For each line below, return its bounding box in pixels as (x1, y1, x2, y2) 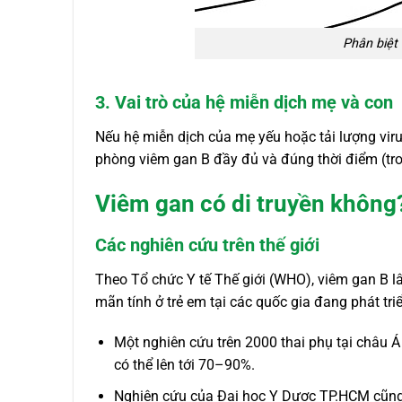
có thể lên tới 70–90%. (113, 356, 255, 374)
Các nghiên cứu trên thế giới (95, 233, 319, 256)
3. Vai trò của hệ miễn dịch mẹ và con (95, 91, 393, 113)
